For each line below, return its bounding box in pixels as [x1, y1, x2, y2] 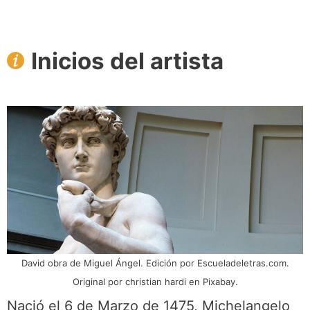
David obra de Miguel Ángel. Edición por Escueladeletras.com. [21, 257, 289, 268]
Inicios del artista [31, 46, 224, 75]
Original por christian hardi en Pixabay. [72, 275, 238, 287]
